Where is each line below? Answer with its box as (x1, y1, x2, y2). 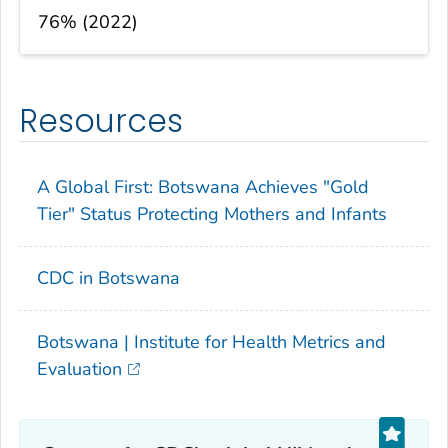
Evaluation (37, 356, 122, 381)
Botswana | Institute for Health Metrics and (37, 329, 386, 354)
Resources (19, 99, 183, 144)
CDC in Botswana (37, 265, 180, 290)
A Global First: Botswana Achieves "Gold (37, 174, 369, 199)
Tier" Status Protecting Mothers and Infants (37, 201, 387, 226)
